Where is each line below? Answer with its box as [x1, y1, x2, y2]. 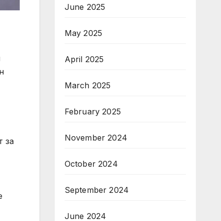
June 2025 [64, 2, 106, 12]
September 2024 [64, 185, 129, 195]
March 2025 [64, 80, 111, 90]
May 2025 [64, 28, 103, 38]
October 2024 [64, 159, 118, 169]
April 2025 [64, 54, 104, 64]
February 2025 [64, 107, 121, 116]
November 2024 [64, 133, 128, 143]
